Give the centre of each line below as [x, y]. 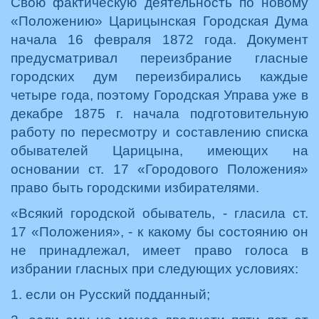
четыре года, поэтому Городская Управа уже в [159, 95]
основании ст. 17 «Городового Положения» [159, 169]
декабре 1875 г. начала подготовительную [159, 114]
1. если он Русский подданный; [110, 294]
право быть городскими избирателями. [135, 188]
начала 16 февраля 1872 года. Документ [159, 40]
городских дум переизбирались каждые [159, 77]
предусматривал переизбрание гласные [159, 58]
